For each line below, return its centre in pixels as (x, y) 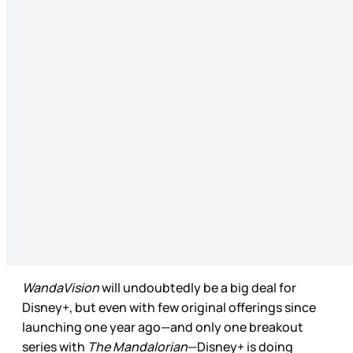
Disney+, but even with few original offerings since (169, 308)
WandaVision (61, 288)
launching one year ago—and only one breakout (163, 327)
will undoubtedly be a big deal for (198, 288)
